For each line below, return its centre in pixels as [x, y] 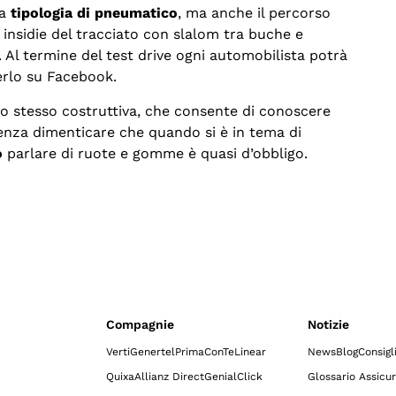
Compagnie [140, 325]
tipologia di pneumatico [94, 13]
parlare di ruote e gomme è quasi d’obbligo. [157, 153]
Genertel [152, 352]
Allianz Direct [169, 377]
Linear [250, 352]
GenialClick [233, 377]
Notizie [328, 325]
